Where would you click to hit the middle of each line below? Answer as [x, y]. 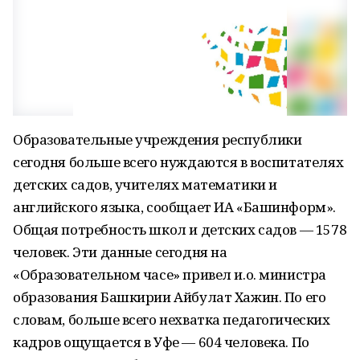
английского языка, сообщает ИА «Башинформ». [174, 207]
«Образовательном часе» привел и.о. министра [170, 274]
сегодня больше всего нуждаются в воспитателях [178, 162]
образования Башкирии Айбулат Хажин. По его [170, 297]
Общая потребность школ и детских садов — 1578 [180, 229]
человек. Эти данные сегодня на [120, 252]
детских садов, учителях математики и [145, 184]
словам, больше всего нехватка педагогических [172, 319]
